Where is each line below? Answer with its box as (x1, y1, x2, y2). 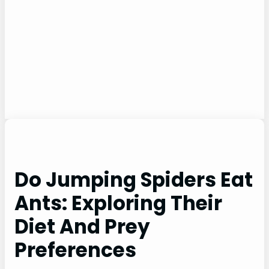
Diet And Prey (14, 213, 150, 240)
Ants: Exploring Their (14, 189, 222, 217)
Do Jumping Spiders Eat (14, 166, 253, 193)
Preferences (14, 236, 136, 264)
